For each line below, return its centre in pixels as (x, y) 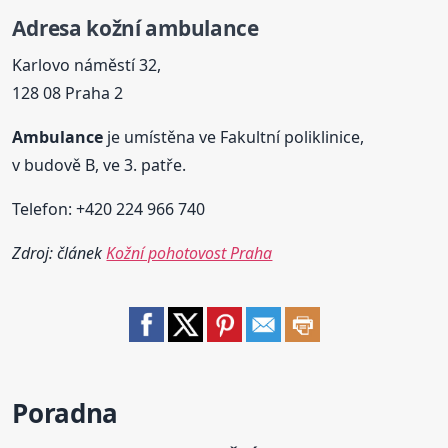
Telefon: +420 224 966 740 (109, 208)
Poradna (65, 412)
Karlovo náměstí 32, (87, 64)
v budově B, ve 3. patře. (99, 164)
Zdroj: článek (59, 252)
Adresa (49, 28)
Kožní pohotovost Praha (189, 252)
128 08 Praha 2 (68, 92)
